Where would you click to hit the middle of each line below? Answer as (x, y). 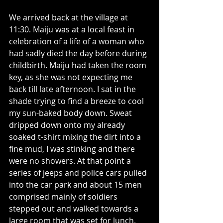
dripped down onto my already (68, 125)
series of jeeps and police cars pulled (79, 173)
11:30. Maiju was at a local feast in (73, 29)
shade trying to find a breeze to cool (77, 101)
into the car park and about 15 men (76, 185)
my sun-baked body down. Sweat (71, 113)
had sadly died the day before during (79, 53)
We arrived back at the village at (69, 17)
